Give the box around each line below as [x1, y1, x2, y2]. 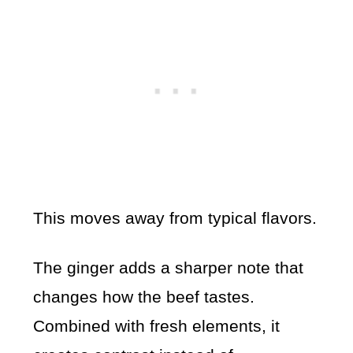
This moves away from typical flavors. [33, 209, 318, 228]
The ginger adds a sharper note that [33, 258, 304, 277]
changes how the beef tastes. [33, 288, 255, 307]
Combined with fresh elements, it [33, 317, 281, 336]
